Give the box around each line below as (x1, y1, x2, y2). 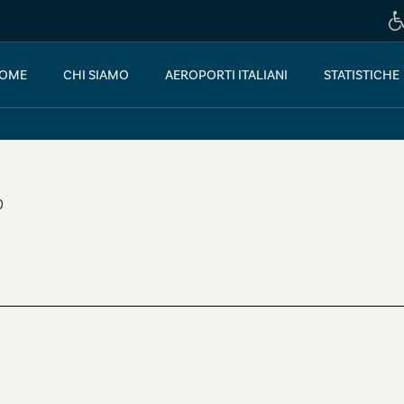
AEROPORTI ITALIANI (165, 67, 288, 83)
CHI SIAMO (63, 67, 129, 83)
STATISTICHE (324, 67, 399, 83)
